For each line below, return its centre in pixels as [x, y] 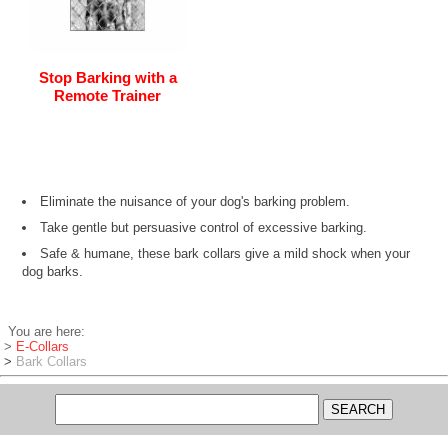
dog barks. [52, 271]
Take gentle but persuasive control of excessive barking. [203, 227]
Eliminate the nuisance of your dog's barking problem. [195, 201]
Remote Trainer [108, 95]
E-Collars [42, 346]
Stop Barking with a [107, 77]
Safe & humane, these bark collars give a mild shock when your [225, 253]
